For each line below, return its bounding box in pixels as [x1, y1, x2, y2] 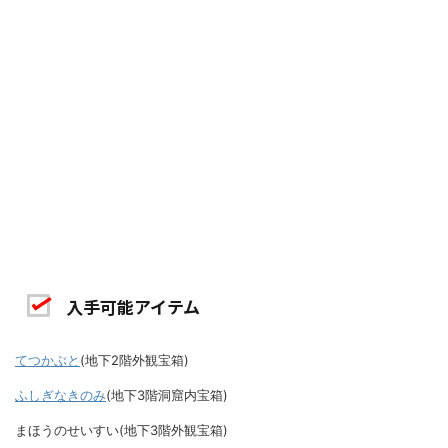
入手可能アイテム [65, 294, 200, 320]
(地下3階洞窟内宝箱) [106, 386, 228, 403]
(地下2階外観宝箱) [80, 351, 189, 368]
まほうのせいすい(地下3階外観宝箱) [15, 421, 228, 438]
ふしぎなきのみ [15, 386, 106, 403]
